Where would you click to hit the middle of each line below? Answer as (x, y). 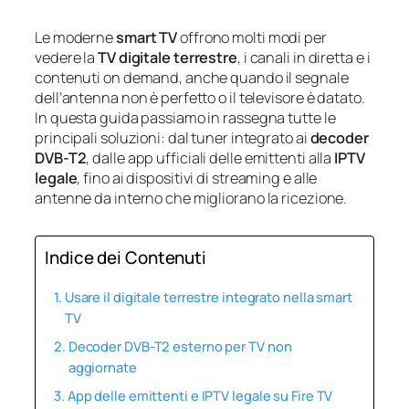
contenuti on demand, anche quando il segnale (192, 77)
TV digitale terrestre (168, 57)
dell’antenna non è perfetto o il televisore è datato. (200, 97)
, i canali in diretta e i (304, 57)
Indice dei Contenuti (126, 257)
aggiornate (102, 367)
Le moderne (75, 37)
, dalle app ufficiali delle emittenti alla (210, 157)
